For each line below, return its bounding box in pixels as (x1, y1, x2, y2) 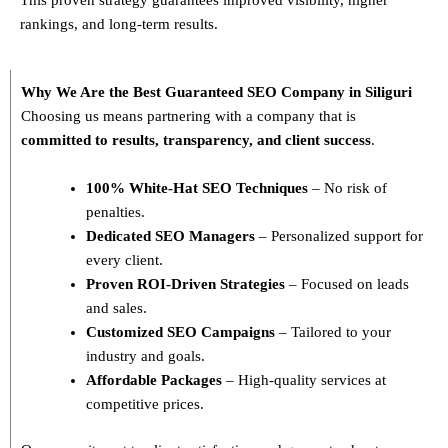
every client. (86, 251, 163, 268)
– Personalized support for (255, 227, 423, 244)
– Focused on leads (285, 275, 409, 292)
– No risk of (308, 179, 387, 196)
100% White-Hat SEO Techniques (86, 179, 308, 196)
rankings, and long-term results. (20, 15, 218, 32)
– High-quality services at (222, 371, 386, 388)
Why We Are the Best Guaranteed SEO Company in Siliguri (21, 83, 412, 100)
